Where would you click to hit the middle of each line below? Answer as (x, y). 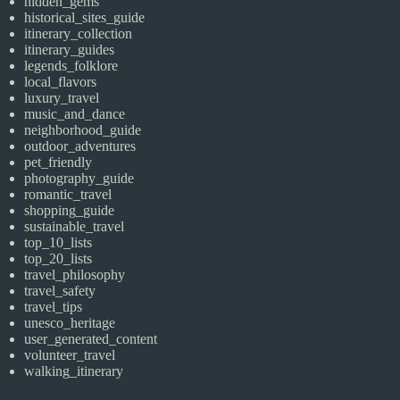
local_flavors (61, 82)
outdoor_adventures (80, 146)
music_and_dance (75, 114)
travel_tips (54, 307)
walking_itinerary (74, 371)
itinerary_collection (79, 34)
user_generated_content (91, 339)
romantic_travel (68, 195)
